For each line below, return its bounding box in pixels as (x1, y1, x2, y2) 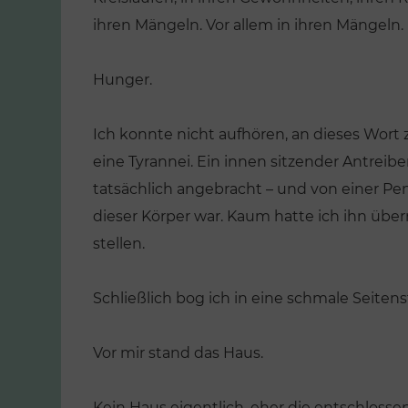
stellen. (93, 235, 145, 252)
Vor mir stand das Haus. (93, 344, 263, 362)
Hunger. (93, 71, 152, 88)
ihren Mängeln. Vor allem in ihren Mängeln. (93, 16, 403, 34)
